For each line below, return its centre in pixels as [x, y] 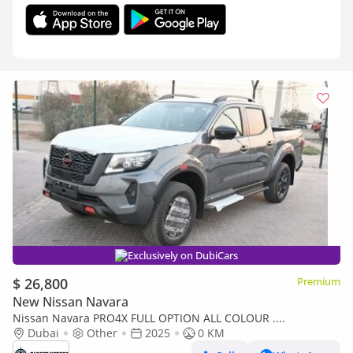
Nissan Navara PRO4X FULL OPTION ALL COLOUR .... [149, 318]
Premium [319, 281]
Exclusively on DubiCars [183, 255]
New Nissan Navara [71, 302]
